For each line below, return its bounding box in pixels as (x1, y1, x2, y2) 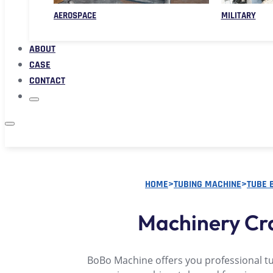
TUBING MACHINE (174, 177, 241, 191)
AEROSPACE (54, 9, 96, 21)
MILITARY (221, 9, 256, 21)
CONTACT (29, 74, 65, 87)
